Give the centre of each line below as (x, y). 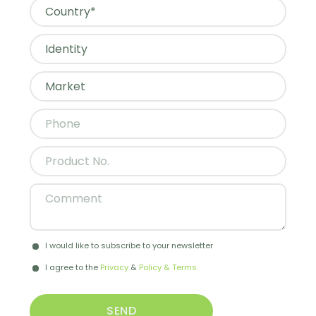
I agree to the (73, 267)
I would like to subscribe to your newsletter (129, 245)
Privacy (115, 267)
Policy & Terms (168, 267)
